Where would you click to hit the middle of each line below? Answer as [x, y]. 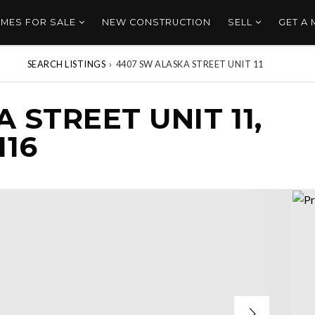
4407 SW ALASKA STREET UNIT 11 [189, 64]
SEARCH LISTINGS [66, 64]
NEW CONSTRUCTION [156, 22]
